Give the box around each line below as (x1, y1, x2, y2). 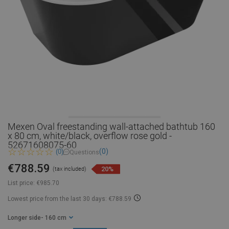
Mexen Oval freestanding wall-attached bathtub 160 (8, 121, 215, 132)
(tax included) (53, 166, 86, 173)
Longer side (8, 214, 41, 222)
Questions (70, 148, 99, 156)
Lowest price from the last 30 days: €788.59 (8, 195, 131, 203)
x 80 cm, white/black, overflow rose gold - (8, 130, 172, 141)
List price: (8, 179, 35, 187)
